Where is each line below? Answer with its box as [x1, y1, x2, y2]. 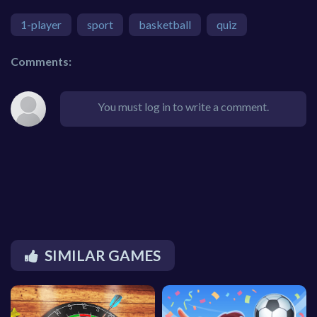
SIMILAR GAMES [45, 246, 161, 265]
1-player [21, 18, 62, 32]
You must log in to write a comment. [98, 100, 269, 114]
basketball [139, 18, 191, 32]
